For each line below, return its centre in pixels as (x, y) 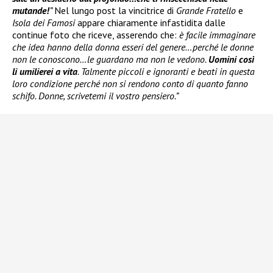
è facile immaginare (217, 35)
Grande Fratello (206, 11)
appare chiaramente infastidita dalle (150, 23)
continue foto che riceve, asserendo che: (96, 35)
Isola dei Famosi (44, 23)
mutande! (31, 11)
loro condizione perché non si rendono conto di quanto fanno (130, 84)
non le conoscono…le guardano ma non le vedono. (110, 59)
